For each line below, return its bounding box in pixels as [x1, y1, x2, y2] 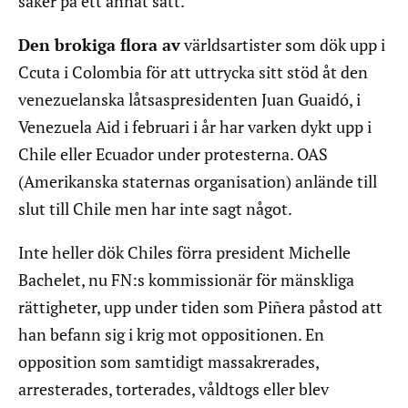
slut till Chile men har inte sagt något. [18, 198, 295, 220]
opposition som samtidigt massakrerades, [18, 351, 319, 373]
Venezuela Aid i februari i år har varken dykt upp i [18, 116, 372, 138]
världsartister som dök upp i [180, 34, 385, 56]
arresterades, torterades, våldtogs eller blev [18, 378, 329, 401]
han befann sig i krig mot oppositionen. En [18, 323, 324, 346]
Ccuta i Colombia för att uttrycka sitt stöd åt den [18, 61, 368, 84]
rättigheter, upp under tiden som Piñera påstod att [18, 296, 382, 319]
